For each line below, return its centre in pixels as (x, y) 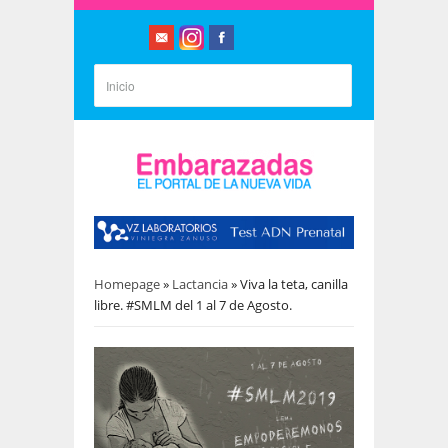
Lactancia (200, 283)
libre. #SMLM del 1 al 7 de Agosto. (193, 304)
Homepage (127, 283)
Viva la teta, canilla (294, 283)
